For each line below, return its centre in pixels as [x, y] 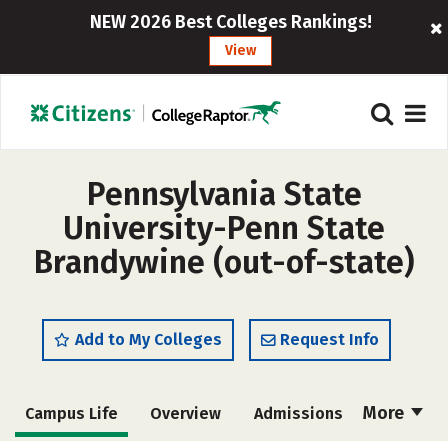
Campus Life [71, 413]
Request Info [329, 339]
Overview [185, 413]
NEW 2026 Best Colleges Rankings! [230, 22]
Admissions [298, 413]
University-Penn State [224, 228]
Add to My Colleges [148, 339]
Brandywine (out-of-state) [224, 262]
